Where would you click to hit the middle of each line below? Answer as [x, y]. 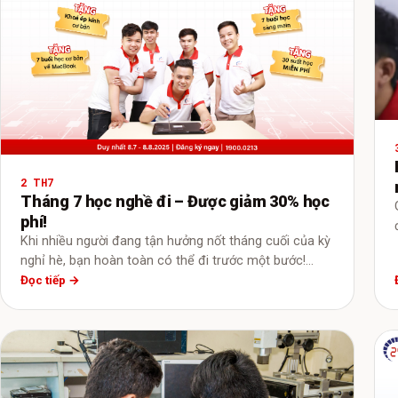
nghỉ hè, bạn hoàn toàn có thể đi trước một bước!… [167, 261]
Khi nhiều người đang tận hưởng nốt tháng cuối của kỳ [175, 242]
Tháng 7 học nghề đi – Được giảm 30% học [175, 202]
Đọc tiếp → [50, 280]
